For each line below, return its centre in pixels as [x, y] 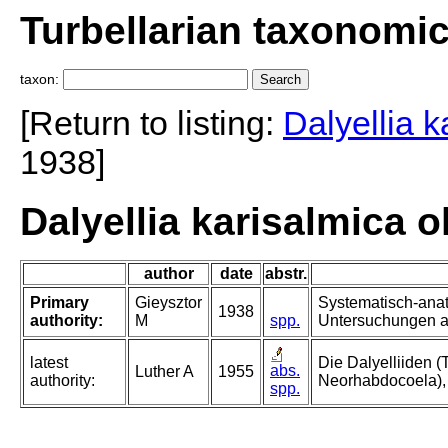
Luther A [164, 372]
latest [49, 363]
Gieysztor [168, 303]
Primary [59, 303]
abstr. [286, 274]
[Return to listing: [151, 123]
